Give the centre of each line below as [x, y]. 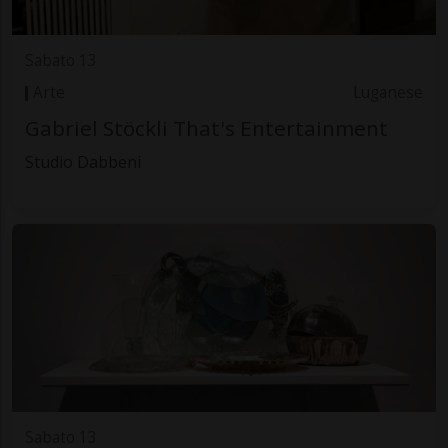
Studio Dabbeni [82, 161]
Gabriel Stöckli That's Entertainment [206, 127]
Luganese [388, 93]
